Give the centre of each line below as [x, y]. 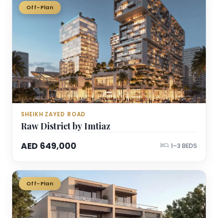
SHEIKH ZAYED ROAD [54, 114]
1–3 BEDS [184, 146]
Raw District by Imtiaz [66, 126]
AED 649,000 [49, 146]
